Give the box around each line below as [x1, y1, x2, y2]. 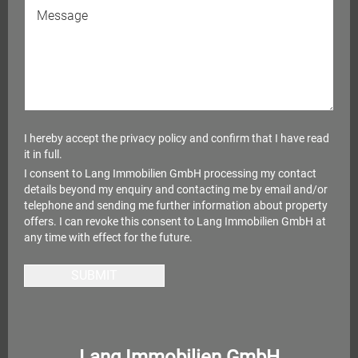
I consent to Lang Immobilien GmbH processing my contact [24, 167, 316, 181]
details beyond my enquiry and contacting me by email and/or [24, 183, 328, 197]
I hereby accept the [24, 132, 120, 145]
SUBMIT [71, 268, 117, 284]
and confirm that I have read [187, 132, 329, 145]
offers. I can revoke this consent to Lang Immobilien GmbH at [24, 215, 326, 229]
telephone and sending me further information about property [24, 199, 328, 213]
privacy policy [120, 132, 187, 145]
